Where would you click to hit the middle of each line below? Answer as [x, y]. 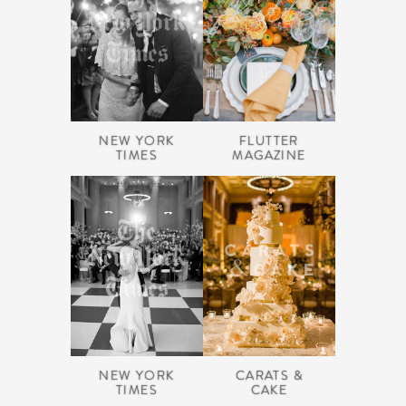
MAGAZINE [269, 155]
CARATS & [269, 376]
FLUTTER [269, 140]
